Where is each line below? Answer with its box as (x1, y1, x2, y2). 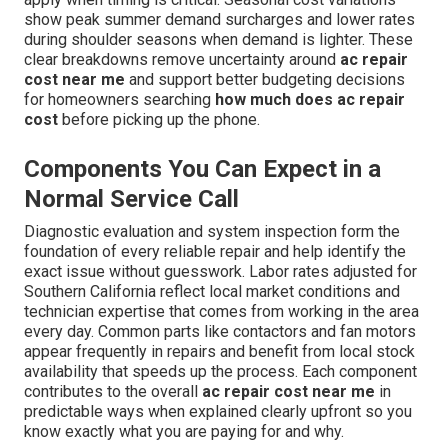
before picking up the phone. (58, 110, 260, 130)
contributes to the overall (24, 382, 202, 402)
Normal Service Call (24, 185, 239, 214)
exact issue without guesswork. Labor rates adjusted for (24, 262, 417, 282)
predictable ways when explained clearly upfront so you (24, 402, 412, 422)
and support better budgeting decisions (125, 70, 405, 90)
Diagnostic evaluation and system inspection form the (24, 222, 400, 242)
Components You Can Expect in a (24, 155, 381, 184)
